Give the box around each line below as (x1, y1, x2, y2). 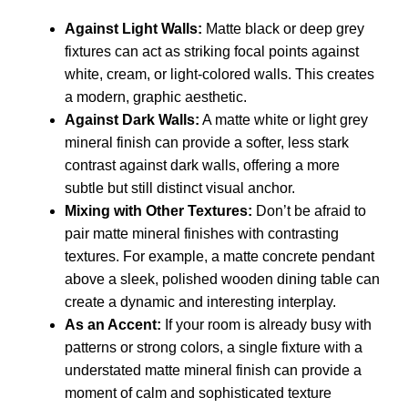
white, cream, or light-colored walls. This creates (65, 66, 374, 82)
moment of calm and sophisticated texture (65, 384, 331, 401)
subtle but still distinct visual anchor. (65, 179, 295, 196)
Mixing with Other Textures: (65, 202, 252, 219)
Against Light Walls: (65, 20, 202, 36)
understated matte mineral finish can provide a (65, 362, 362, 378)
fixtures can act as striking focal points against (65, 43, 359, 59)
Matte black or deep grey (202, 20, 364, 36)
